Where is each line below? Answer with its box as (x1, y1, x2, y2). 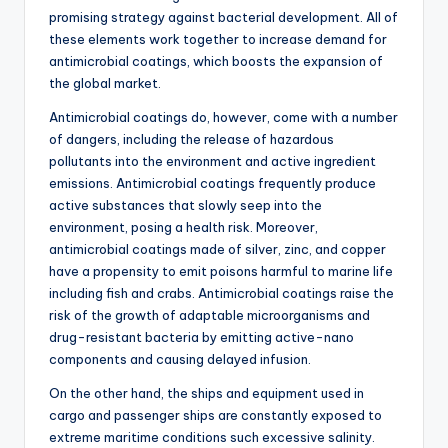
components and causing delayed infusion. (49, 351, 311, 368)
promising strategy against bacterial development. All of (49, 9, 398, 26)
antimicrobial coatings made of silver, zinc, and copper (49, 241, 386, 258)
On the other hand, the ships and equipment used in (49, 385, 364, 402)
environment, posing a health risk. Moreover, (49, 219, 318, 236)
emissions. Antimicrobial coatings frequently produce (49, 175, 376, 192)
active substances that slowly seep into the (49, 197, 322, 214)
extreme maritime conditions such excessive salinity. (49, 429, 375, 446)
